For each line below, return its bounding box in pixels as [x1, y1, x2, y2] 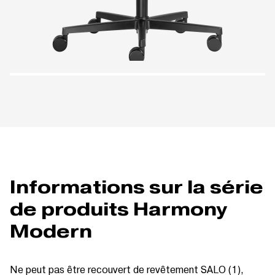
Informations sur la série [10, 174, 263, 199]
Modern [10, 219, 92, 243]
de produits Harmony [10, 196, 227, 221]
